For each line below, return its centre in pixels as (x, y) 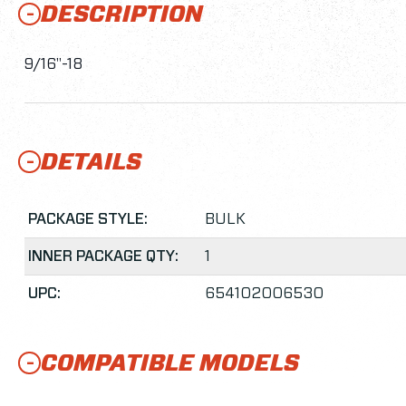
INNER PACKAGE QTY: (103, 256)
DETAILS (91, 163)
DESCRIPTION (122, 15)
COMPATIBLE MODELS (170, 364)
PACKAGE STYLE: (88, 219)
